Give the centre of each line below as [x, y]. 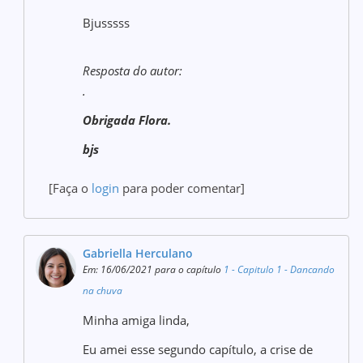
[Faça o [70, 188]
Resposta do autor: [133, 70]
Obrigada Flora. [127, 120]
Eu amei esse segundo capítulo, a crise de [198, 349]
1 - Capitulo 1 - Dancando [280, 269]
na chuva [103, 290]
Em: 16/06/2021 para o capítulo [154, 269]
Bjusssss [107, 23]
